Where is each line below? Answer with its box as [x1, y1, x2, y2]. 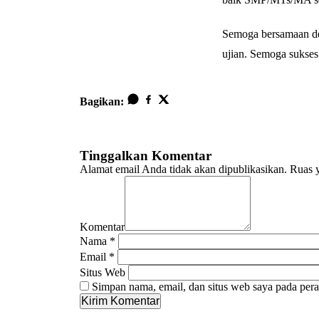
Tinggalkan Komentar [80, 147, 211, 163]
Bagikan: [80, 95, 124, 108]
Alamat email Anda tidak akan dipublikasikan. [80, 162, 287, 175]
